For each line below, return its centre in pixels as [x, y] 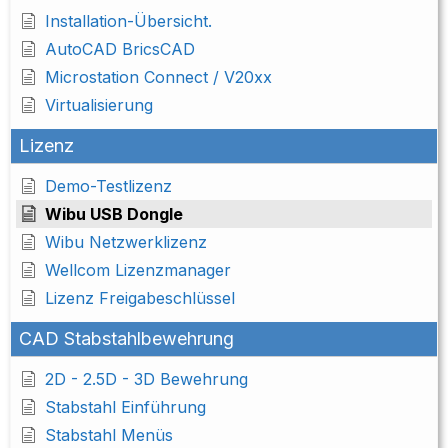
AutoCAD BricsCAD [120, 49]
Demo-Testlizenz [108, 186]
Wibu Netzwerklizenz [126, 242]
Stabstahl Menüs [109, 435]
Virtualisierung [99, 105]
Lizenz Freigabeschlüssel [140, 298]
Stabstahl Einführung [125, 407]
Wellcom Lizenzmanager [138, 270]
